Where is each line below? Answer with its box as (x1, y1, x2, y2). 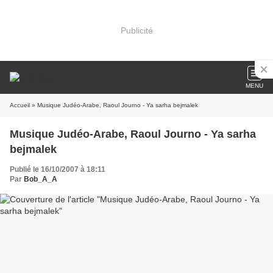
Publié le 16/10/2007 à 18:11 (10, 165, 105, 174)
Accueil (10, 102, 30, 108)
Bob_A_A (24, 175, 57, 183)
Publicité (120, 25, 153, 35)
